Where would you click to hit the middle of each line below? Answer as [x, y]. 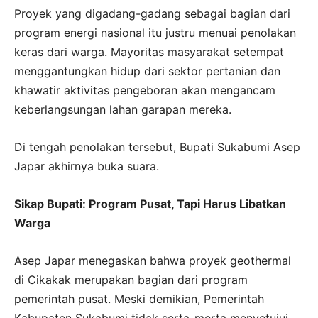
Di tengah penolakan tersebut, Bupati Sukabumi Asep [157, 147]
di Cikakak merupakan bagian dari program [131, 279]
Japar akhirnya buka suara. [87, 166]
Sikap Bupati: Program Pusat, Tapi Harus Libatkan [150, 203]
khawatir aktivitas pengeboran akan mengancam [145, 90]
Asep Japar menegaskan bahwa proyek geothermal [153, 260]
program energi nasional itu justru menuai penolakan [155, 32]
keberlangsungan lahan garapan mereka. [123, 109]
